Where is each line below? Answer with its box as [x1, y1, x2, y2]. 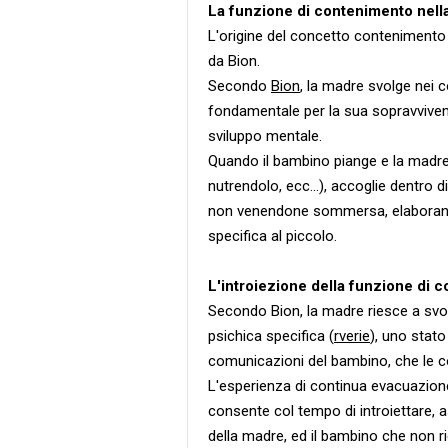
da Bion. [208, 52, 260, 70]
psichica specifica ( [208, 327, 334, 345]
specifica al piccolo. [208, 227, 337, 245]
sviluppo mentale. [208, 127, 322, 145]
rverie [334, 327, 370, 345]
